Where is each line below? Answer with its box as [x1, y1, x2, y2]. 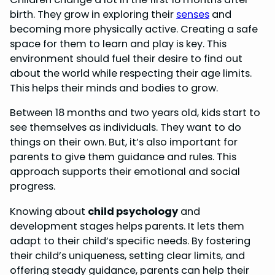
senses [176, 7, 209, 21]
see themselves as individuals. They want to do [10, 120, 241, 135]
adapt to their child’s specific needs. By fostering [10, 233, 250, 248]
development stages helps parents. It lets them [10, 219, 244, 233]
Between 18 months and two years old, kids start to [10, 106, 260, 120]
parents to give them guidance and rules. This [10, 150, 236, 165]
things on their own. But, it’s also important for [10, 135, 238, 150]
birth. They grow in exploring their [10, 7, 176, 21]
